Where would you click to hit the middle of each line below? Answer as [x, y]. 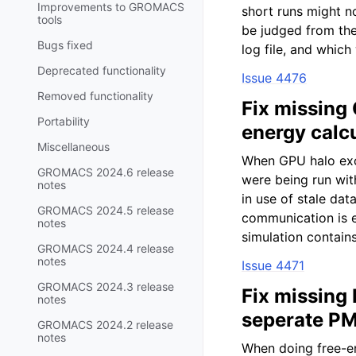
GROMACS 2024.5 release [106, 210]
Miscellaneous [74, 146]
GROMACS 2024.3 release [106, 286]
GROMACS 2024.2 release [105, 324]
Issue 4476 [274, 78]
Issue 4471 [273, 265]
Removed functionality [95, 95]
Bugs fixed [65, 44]
